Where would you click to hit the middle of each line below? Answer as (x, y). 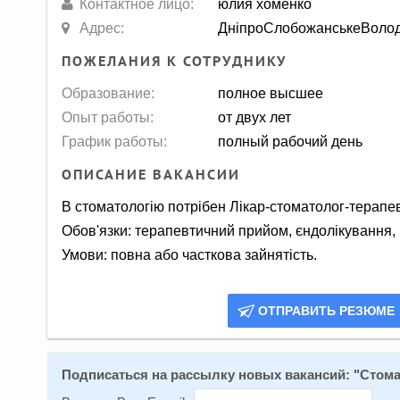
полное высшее (271, 92)
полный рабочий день (291, 141)
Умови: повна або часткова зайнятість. (190, 255)
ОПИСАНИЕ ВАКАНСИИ (151, 175)
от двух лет (255, 117)
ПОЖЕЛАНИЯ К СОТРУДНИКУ (175, 61)
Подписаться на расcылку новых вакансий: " (211, 375)
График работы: (115, 141)
